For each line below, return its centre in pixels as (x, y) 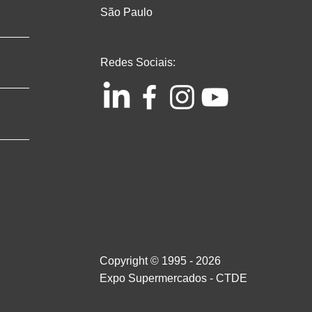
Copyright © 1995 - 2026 (160, 261)
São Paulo (126, 13)
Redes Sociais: (138, 63)
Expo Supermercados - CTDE (173, 279)
